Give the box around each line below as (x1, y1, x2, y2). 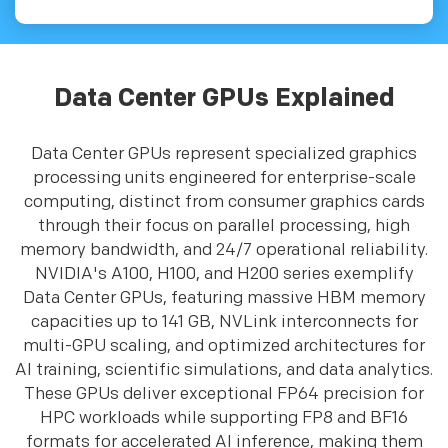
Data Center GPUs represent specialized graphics (31, 144, 417, 164)
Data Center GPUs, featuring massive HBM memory (22, 288, 426, 308)
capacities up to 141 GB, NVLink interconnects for (30, 312, 418, 332)
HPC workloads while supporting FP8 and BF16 (40, 408, 408, 428)
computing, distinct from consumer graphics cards (23, 192, 425, 212)
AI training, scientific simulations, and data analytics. (15, 360, 433, 380)
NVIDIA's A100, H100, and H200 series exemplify (34, 264, 414, 284)
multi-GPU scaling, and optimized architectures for (23, 336, 425, 356)
